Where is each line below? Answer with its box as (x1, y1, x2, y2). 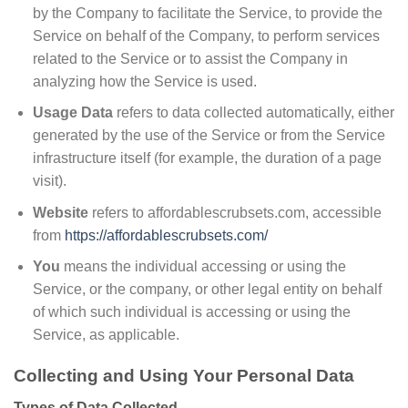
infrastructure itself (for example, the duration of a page (32, 150, 382, 167)
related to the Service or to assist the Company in (32, 50, 348, 66)
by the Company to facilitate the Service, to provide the (32, 5, 382, 21)
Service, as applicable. (32, 327, 179, 343)
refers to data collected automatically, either (112, 105, 394, 121)
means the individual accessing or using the (59, 259, 346, 275)
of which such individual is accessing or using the (32, 304, 351, 321)
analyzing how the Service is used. (32, 73, 257, 89)
